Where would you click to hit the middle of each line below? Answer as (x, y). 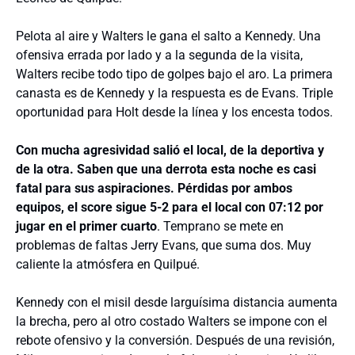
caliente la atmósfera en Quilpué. (108, 264)
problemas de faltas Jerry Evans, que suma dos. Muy (164, 245)
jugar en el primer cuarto (86, 226)
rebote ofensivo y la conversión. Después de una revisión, (175, 340)
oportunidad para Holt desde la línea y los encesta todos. (174, 112)
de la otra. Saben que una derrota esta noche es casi (166, 169)
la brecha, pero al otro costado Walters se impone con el (172, 321)
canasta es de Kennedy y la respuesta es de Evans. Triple (174, 93)
